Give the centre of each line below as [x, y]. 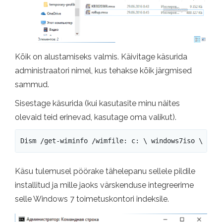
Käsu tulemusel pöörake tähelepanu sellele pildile [105, 171]
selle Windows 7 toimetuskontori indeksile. [92, 199]
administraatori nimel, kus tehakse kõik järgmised [103, 70]
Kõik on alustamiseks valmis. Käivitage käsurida [101, 56]
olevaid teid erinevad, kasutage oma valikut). [96, 117]
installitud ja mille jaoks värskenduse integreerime [104, 185]
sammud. [32, 84]
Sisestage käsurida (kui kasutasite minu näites [97, 103]
